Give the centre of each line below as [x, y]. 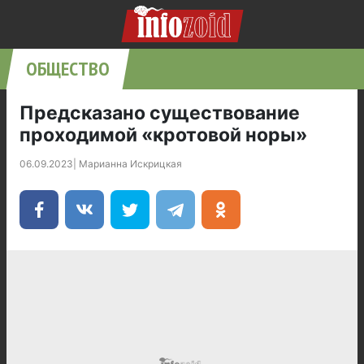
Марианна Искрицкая [130, 164]
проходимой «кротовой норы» [163, 135]
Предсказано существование [160, 113]
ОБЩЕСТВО [68, 69]
